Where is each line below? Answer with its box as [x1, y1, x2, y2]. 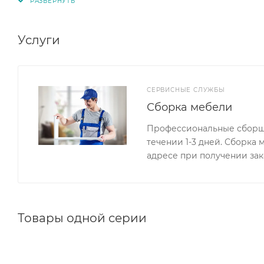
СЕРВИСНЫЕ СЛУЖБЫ [147, 85, 225, 94]
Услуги [18, 32, 60, 47]
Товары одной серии [18, 210, 147, 225]
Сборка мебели [147, 100, 233, 114]
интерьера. [18, 1, 68, 13]
